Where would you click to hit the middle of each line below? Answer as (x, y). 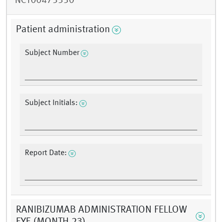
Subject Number (52, 53)
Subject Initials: (51, 103)
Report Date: (46, 153)
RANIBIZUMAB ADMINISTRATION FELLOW (101, 210)
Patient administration (63, 30)
